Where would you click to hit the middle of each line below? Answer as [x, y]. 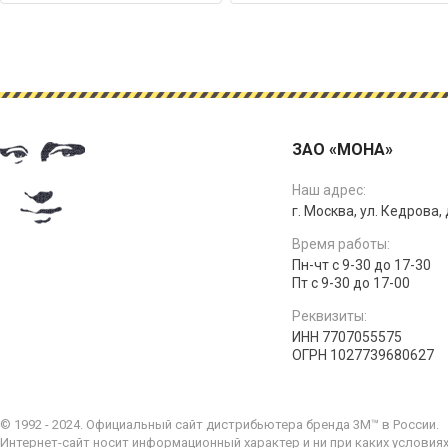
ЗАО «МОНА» [343, 149]
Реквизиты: [330, 316]
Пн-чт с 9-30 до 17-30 [362, 265]
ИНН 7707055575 [347, 337]
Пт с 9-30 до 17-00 [351, 283]
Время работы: [341, 244]
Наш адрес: [329, 190]
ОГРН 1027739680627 [363, 355]
